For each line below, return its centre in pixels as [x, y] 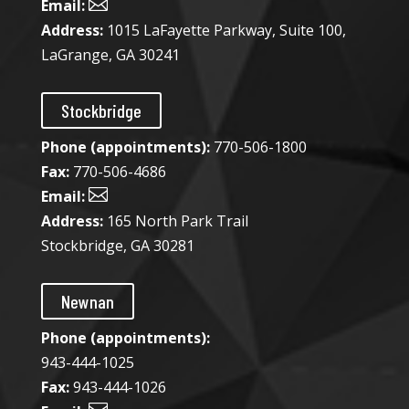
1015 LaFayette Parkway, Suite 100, [224, 31]
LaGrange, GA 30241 [110, 55]
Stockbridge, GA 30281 [117, 246]
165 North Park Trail [175, 221]
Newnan [87, 302]
